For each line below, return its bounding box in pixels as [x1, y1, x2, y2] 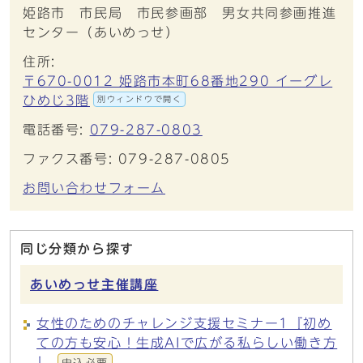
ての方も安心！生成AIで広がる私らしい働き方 [36, 336, 338, 349]
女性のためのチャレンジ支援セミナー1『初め [36, 317, 332, 330]
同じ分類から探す [20, 242, 135, 255]
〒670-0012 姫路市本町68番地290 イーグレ [23, 75, 333, 88]
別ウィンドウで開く [97, 95, 182, 103]
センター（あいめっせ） [23, 26, 180, 39]
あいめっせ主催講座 [30, 278, 159, 291]
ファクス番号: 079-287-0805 [23, 152, 231, 165]
